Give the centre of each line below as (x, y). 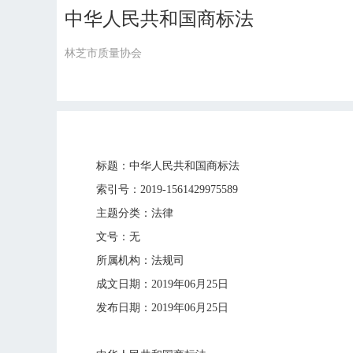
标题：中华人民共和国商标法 (168, 166)
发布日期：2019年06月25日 (162, 308)
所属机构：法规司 (140, 260)
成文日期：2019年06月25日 (162, 284)
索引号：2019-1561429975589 (167, 190)
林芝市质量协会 (103, 53)
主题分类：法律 (135, 213)
